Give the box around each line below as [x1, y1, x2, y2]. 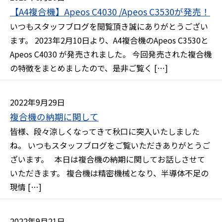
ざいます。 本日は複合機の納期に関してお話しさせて [10, 153, 205, 165]
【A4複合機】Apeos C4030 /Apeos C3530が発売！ [10, 5, 210, 18]
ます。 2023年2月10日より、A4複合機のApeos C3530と [10, 34, 209, 46]
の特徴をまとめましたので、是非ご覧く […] [10, 62, 168, 74]
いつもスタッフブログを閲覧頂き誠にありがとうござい [10, 20, 208, 32]
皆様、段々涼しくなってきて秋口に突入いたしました [10, 125, 200, 137]
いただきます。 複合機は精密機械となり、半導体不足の [10, 167, 209, 179]
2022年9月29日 [10, 96, 65, 108]
